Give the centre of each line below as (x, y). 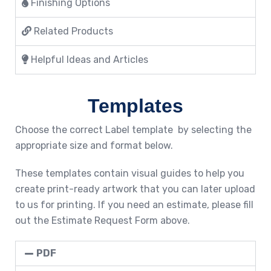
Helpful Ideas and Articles (88, 59)
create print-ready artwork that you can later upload (135, 189)
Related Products (72, 31)
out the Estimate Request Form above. (103, 220)
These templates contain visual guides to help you (130, 173)
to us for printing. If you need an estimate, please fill (134, 204)
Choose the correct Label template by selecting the (133, 129)
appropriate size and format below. (94, 145)
